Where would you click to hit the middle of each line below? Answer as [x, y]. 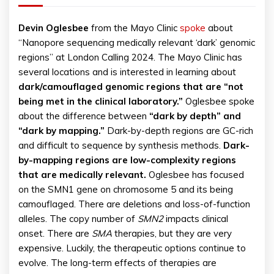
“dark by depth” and [195, 116]
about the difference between [84, 116]
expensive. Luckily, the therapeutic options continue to [132, 248]
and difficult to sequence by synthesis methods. [121, 146]
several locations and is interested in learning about [127, 72]
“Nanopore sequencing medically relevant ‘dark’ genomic [137, 43]
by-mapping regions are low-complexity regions [127, 160]
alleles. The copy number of [78, 219]
